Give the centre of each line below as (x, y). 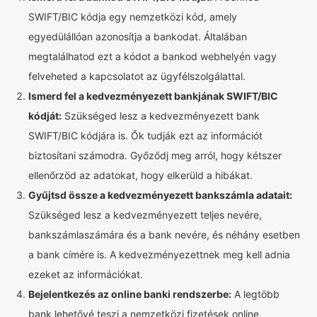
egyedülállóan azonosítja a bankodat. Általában (138, 36)
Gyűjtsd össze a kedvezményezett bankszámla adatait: (160, 195)
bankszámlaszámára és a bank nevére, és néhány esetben (164, 235)
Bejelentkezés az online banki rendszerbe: (130, 294)
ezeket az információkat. (86, 274)
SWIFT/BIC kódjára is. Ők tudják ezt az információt (145, 136)
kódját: (45, 116)
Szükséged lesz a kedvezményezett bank (161, 116)
